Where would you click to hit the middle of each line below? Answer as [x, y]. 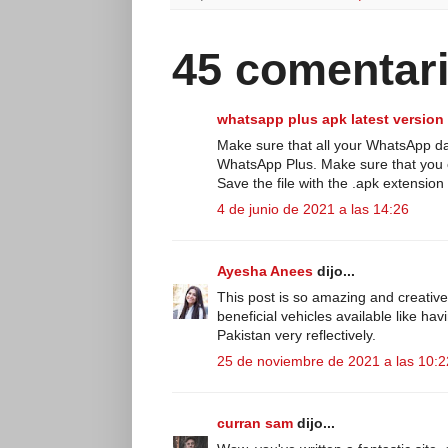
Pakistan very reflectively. [296, 334]
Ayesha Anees [265, 270]
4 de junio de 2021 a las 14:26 [313, 208]
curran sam [255, 422]
